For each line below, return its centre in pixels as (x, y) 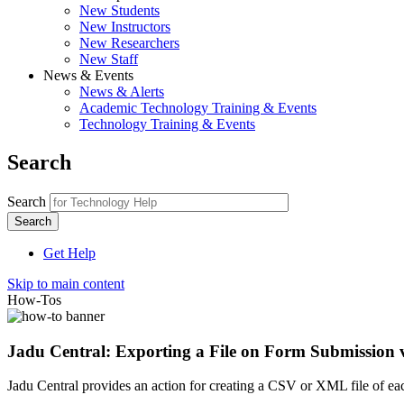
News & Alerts (122, 92)
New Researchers (129, 43)
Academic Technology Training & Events (198, 108)
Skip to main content (66, 283)
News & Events (88, 75)
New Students (119, 10)
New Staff (109, 59)
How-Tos (34, 299)
